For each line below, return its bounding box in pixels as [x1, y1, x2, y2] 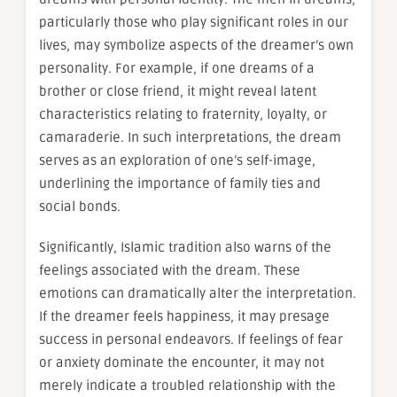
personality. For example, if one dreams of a [39, 60, 315, 77]
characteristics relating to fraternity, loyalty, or [39, 106, 327, 123]
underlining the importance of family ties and [39, 175, 321, 192]
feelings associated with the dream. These [39, 262, 300, 279]
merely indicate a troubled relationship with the [39, 378, 336, 394]
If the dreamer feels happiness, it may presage [39, 308, 330, 325]
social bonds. [39, 198, 121, 215]
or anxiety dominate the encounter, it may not [39, 354, 324, 371]
